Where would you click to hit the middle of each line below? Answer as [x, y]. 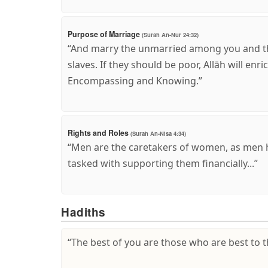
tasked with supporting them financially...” [163, 163]
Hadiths [83, 212]
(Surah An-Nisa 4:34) [158, 133]
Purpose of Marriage [105, 34]
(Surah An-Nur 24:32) [170, 34]
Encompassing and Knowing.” [135, 80]
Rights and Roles [99, 133]
